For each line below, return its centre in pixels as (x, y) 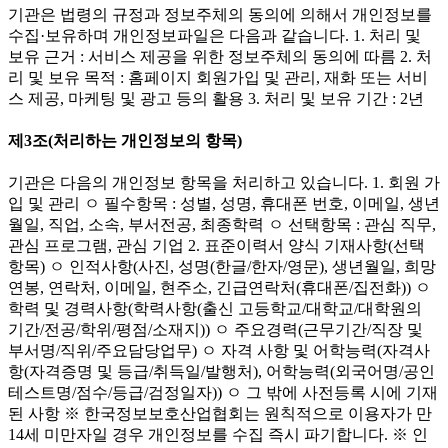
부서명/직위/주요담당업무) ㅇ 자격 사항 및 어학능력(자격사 (219, 351)
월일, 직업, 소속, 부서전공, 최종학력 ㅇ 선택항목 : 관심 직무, (222, 225)
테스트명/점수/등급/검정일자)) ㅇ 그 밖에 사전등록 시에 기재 (223, 393)
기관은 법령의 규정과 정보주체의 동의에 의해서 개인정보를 (220, 14)
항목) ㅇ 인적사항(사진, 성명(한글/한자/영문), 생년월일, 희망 (222, 267)
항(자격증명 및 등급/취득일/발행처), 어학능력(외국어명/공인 (221, 372)
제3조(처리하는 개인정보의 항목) (125, 140)
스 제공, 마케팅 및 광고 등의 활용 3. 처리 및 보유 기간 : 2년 (216, 98)
